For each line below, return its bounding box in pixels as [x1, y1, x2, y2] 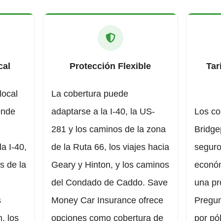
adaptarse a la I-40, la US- [51, 107, 155, 117]
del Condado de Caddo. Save [51, 178, 168, 188]
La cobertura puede [51, 89, 129, 99]
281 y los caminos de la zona [51, 124, 166, 135]
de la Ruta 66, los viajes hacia [51, 142, 170, 152]
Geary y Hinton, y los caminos [51, 160, 170, 170]
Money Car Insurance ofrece [51, 195, 164, 206]
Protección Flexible [70, 61, 151, 72]
